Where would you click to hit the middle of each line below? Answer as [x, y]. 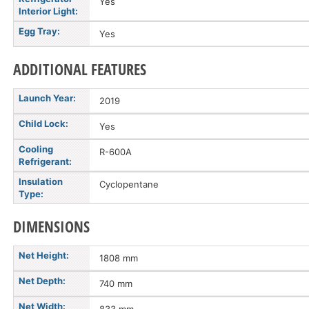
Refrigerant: [45, 161]
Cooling [36, 149]
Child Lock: [43, 123]
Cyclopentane [129, 184]
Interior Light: [48, 11]
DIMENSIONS [51, 226]
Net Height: [44, 255]
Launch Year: [47, 98]
